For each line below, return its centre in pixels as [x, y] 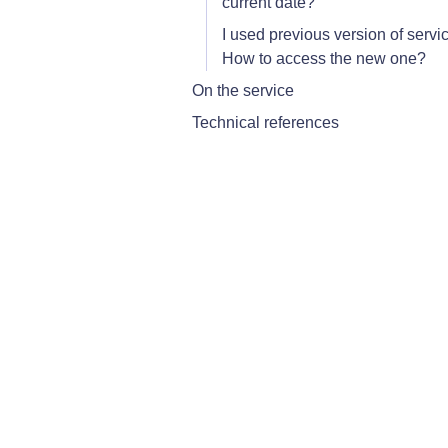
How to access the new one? [324, 58]
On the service [243, 90]
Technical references [265, 122]
